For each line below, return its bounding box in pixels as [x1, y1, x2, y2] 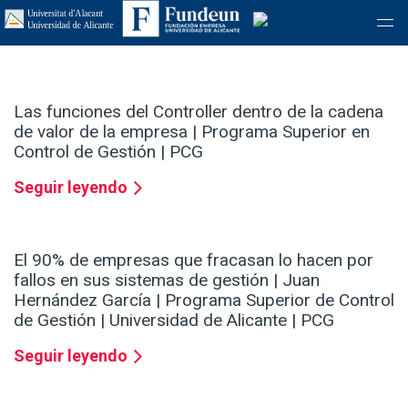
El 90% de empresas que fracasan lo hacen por [14, 249, 373, 270]
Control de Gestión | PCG [14, 140, 203, 162]
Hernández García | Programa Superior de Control [14, 289, 394, 311]
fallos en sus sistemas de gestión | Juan [14, 269, 320, 291]
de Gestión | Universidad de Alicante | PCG [14, 309, 334, 331]
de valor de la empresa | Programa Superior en [14, 120, 370, 142]
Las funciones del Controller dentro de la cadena [14, 100, 383, 122]
